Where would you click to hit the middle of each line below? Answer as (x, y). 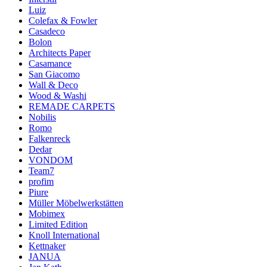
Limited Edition (58, 225)
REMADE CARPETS (72, 107)
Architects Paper (60, 53)
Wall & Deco (53, 85)
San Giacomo (54, 74)
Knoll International (64, 235)
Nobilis (42, 117)
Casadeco (47, 32)
